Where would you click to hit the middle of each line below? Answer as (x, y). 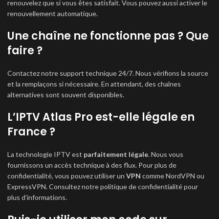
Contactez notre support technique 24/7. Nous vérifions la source (108, 73)
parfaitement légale (116, 154)
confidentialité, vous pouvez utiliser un (67, 176)
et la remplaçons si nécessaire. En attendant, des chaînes (94, 84)
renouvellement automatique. (53, 13)
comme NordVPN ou (173, 176)
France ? (31, 132)
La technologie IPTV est (45, 154)
